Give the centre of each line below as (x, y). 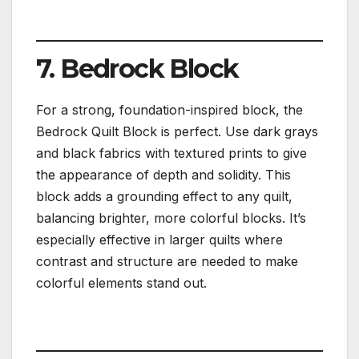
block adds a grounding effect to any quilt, (164, 196)
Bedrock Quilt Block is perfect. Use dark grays (177, 131)
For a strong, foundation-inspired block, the (169, 109)
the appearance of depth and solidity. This (163, 174)
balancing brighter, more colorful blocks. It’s (171, 218)
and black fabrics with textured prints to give (171, 153)
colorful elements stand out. (121, 282)
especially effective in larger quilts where (159, 239)
